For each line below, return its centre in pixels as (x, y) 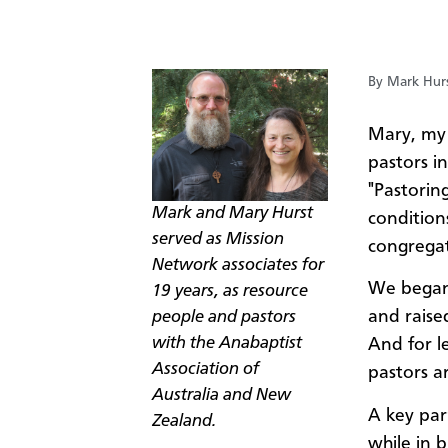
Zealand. (184, 421)
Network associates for (238, 265)
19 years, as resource (230, 291)
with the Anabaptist (227, 343)
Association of (205, 369)
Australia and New (221, 395)
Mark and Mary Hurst (232, 213)
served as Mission (218, 239)
